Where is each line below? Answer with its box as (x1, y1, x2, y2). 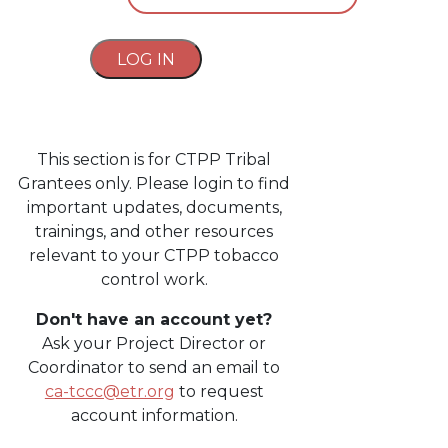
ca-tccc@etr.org (44, 382, 175, 401)
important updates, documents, (26, 198, 282, 217)
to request (174, 382, 264, 401)
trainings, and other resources (35, 222, 274, 241)
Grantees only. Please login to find (18, 174, 291, 193)
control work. (100, 270, 208, 289)
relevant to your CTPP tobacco (29, 246, 280, 265)
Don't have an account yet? (36, 310, 273, 329)
